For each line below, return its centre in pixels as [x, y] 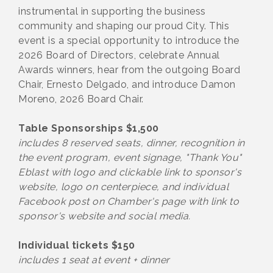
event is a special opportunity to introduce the [129, 41]
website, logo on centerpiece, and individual [123, 187]
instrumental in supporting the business [112, 11]
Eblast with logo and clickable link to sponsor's [130, 172]
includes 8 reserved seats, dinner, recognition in [132, 143]
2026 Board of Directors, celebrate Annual [119, 55]
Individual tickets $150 [77, 245]
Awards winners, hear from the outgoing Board [129, 70]
